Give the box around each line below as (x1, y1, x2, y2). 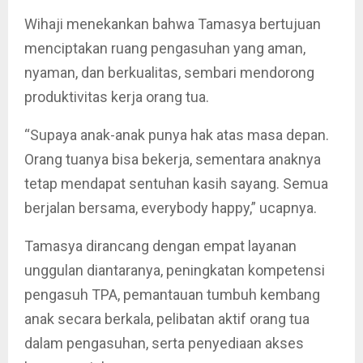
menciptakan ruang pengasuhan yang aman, (24, 39, 305, 57)
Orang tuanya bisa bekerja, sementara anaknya (24, 150, 321, 168)
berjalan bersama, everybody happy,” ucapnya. (24, 199, 317, 216)
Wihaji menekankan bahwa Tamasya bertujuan (24, 15, 321, 32)
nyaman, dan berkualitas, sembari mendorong (24, 63, 314, 81)
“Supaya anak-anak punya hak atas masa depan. (24, 126, 329, 143)
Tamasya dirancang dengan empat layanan (24, 237, 297, 254)
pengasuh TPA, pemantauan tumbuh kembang (24, 285, 320, 303)
